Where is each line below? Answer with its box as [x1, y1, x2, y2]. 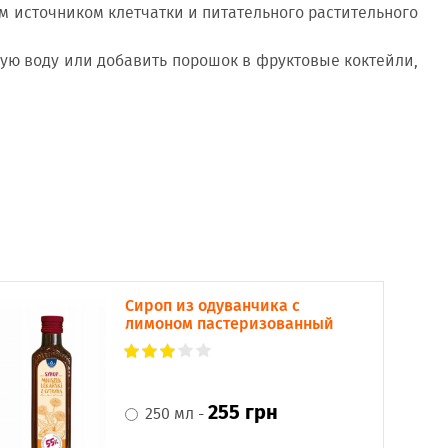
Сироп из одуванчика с [125, 296, 301, 315]
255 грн [207, 400, 278, 424]
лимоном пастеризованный [125, 314, 335, 333]
